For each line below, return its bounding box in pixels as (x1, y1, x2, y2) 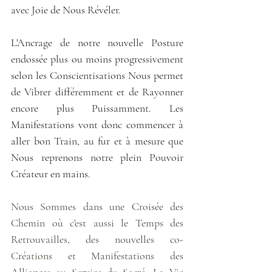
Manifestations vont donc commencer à (11, 117, 183, 131)
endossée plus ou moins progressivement (11, 52, 183, 66)
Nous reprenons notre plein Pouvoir (11, 150, 183, 164)
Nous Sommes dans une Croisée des (11, 199, 183, 213)
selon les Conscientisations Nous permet (11, 68, 183, 82)
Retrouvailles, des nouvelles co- (11, 232, 183, 246)
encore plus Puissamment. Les (11, 101, 183, 115)
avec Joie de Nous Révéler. (11, 2, 121, 16)
